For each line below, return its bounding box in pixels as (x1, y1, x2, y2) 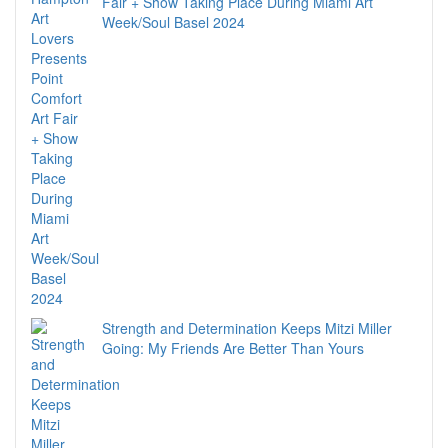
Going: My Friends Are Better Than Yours (102, 338, 364, 359)
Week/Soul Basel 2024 (102, 12, 245, 33)
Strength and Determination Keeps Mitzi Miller (102, 318, 392, 339)
